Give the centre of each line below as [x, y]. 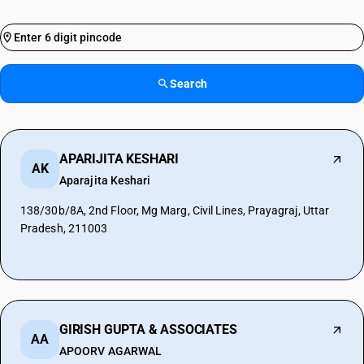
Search [188, 84]
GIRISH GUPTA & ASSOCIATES [148, 329]
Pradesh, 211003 [64, 228]
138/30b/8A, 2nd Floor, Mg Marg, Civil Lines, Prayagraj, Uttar [175, 210]
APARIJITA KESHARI [119, 159]
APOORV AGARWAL [111, 351]
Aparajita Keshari [105, 180]
